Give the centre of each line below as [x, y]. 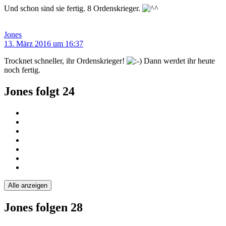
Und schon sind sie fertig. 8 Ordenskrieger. [73, 9]
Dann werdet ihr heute [178, 61]
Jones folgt [33, 91]
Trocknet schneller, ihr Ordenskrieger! [65, 61]
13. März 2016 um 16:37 [44, 44]
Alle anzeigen [28, 185]
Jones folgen [37, 207]
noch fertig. [22, 70]
